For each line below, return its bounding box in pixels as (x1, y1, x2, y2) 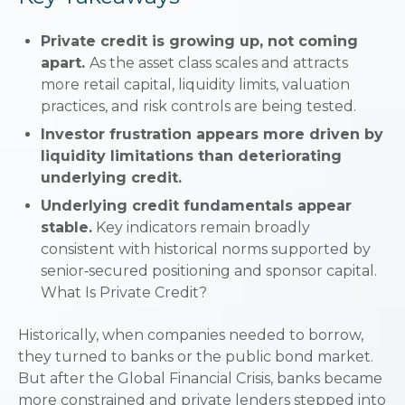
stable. (41, 219, 92, 236)
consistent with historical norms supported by (41, 240, 371, 258)
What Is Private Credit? (41, 284, 207, 301)
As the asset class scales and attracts (89, 54, 348, 71)
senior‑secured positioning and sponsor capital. (41, 262, 377, 279)
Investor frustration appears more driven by (41, 126, 383, 143)
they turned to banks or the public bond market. (18, 348, 373, 365)
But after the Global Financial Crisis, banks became (18, 370, 382, 387)
